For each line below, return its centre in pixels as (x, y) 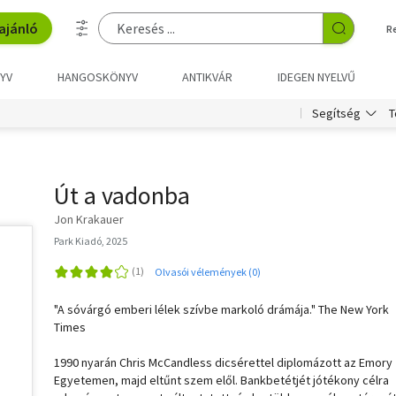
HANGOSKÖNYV (97, 77)
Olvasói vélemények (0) (208, 271)
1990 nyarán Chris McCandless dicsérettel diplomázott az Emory (223, 362)
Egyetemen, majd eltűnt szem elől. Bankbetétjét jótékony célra (221, 380)
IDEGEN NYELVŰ (316, 77)
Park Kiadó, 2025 (91, 241)
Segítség (336, 113)
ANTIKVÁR (208, 77)
